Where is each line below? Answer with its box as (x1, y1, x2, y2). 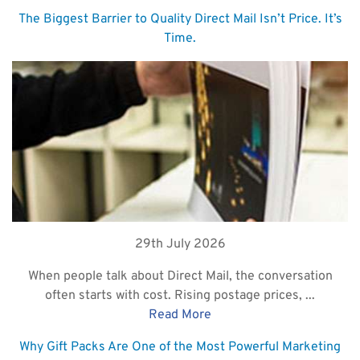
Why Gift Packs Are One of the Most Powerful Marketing (19, 338, 341, 355)
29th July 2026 (134, 235, 226, 252)
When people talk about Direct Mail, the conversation (27, 268, 333, 284)
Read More (149, 306, 211, 323)
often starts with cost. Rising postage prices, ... (45, 287, 315, 304)
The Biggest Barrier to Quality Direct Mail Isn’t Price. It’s (18, 10, 342, 27)
